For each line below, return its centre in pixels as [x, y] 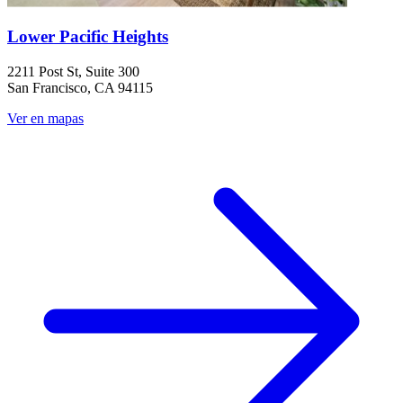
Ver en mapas [45, 118]
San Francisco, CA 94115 [80, 88]
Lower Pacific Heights [88, 37]
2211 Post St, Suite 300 [73, 72]
